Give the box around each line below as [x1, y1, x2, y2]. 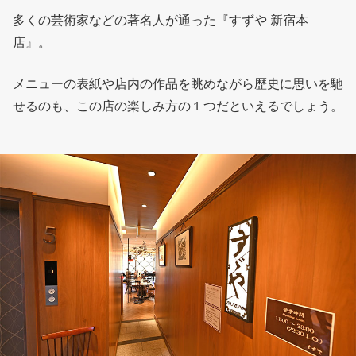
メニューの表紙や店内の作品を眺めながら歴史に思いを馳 [13, 76, 343, 92]
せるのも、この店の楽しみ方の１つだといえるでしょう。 [13, 99, 343, 114]
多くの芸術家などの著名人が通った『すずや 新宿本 [13, 13, 308, 29]
